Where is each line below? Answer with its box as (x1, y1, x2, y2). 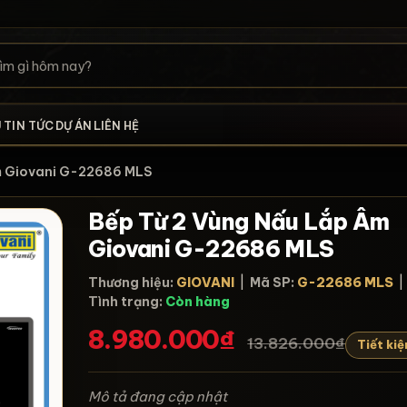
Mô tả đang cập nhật (88, 387, 228, 405)
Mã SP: (250, 274, 295, 291)
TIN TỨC (4, 118, 54, 133)
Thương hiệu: (88, 274, 174, 291)
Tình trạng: (88, 293, 164, 310)
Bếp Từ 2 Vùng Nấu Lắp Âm (88, 207, 390, 236)
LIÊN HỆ (93, 118, 139, 133)
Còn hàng (165, 293, 231, 310)
